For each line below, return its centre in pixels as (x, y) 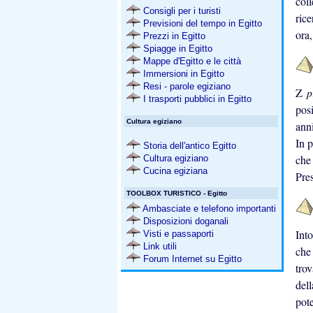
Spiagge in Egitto (176, 49)
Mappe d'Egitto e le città (191, 61)
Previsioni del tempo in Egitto (201, 23)
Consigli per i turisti (181, 11)
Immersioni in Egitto (184, 74)
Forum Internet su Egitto (192, 259)
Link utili (160, 246)
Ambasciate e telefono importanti (209, 209)
